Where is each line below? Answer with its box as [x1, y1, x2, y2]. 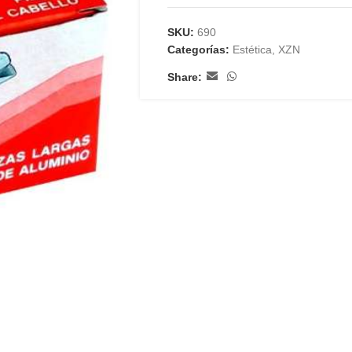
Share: [167, 70, 202, 83]
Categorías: [167, 43, 229, 56]
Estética [232, 43, 272, 56]
